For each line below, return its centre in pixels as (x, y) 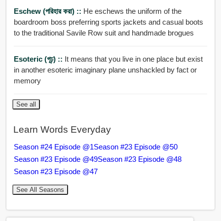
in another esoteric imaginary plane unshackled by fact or (44, 70)
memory (27, 81)
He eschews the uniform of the (132, 11)
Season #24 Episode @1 (54, 147)
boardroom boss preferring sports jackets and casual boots (108, 22)
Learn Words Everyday (62, 129)
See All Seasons (40, 190)
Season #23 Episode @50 (135, 147)
